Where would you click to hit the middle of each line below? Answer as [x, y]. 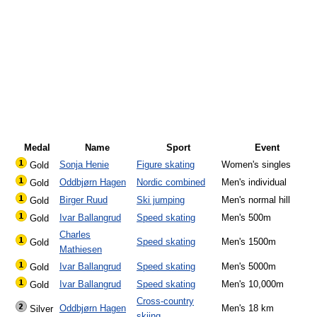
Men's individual [254, 183]
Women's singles [256, 165]
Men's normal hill [256, 200]
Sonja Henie [84, 165]
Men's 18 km [248, 309]
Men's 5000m [249, 267]
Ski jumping [161, 200]
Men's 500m [246, 218]
